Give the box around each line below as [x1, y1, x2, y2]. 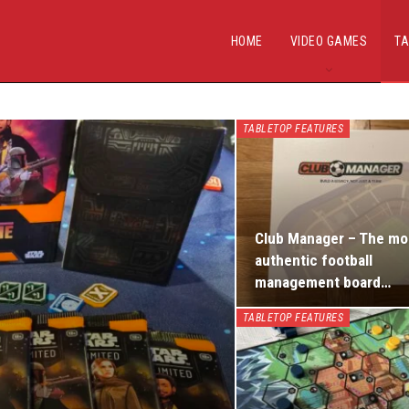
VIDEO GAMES [289, 34, 367, 48]
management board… [254, 273, 391, 292]
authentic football [254, 251, 372, 270]
